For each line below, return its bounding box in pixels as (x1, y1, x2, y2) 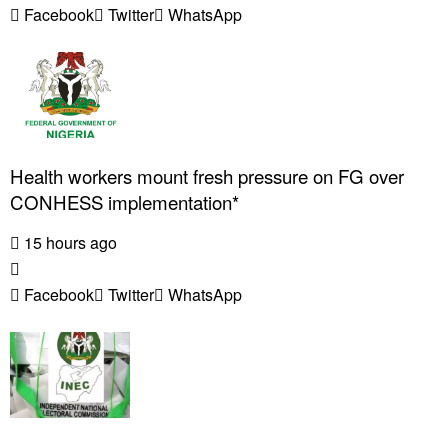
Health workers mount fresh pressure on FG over (10, 163, 404, 190)
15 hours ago (20, 231, 117, 255)
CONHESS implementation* (10, 189, 239, 216)
